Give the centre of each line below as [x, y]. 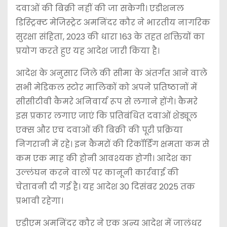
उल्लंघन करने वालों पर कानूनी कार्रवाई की [97, 173]
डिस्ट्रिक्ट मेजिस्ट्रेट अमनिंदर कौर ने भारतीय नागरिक [113, 23]
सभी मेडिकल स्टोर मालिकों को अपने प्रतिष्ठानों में [106, 88]
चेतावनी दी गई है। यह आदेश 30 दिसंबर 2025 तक [105, 187]
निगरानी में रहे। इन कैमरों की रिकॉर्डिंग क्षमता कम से [112, 144]
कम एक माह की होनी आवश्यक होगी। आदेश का [104, 159]
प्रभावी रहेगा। [40, 201]
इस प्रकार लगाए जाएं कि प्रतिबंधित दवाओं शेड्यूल [106, 116]
